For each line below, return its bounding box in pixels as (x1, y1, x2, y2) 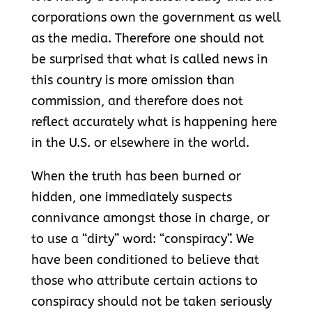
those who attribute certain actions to (31, 273, 258, 289)
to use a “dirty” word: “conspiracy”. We (31, 231, 254, 247)
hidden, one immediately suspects (31, 189, 232, 205)
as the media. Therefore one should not (31, 31, 264, 47)
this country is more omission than (31, 72, 235, 88)
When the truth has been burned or (31, 169, 241, 185)
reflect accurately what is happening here (31, 114, 277, 130)
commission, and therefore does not (31, 93, 243, 109)
